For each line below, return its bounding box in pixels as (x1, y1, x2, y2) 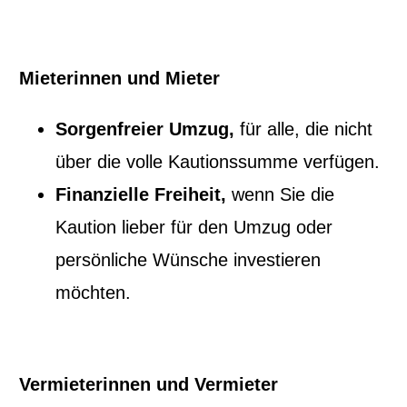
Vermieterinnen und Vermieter (19, 374, 279, 395)
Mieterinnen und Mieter (19, 68, 221, 89)
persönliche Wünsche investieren (55, 250, 322, 271)
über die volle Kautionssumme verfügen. (55, 152, 381, 173)
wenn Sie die (226, 184, 335, 205)
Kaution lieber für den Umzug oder (55, 217, 333, 238)
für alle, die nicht (234, 119, 373, 140)
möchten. (55, 283, 132, 303)
